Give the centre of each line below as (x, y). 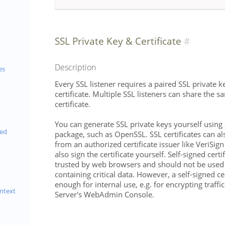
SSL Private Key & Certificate (118, 41)
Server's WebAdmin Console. (104, 194)
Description (75, 67)
